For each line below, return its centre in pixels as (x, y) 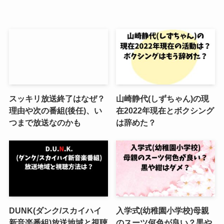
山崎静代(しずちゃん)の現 (163, 99)
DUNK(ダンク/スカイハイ (55, 210)
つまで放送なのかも (45, 123)
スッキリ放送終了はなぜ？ (57, 99)
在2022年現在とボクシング (165, 111)
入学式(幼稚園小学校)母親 (163, 210)
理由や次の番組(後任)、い (55, 111)
